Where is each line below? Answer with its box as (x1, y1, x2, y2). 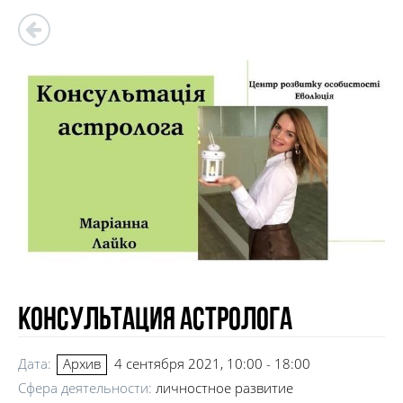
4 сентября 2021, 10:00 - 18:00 (114, 354, 310, 372)
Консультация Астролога (18, 305, 292, 337)
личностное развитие (156, 378, 293, 397)
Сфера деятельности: (18, 378, 156, 397)
